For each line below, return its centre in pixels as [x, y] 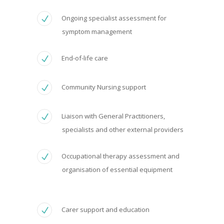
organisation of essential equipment [117, 169]
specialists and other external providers [123, 129]
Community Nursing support [104, 87]
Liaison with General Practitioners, [113, 116]
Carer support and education [105, 209]
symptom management [97, 31]
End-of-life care [85, 58]
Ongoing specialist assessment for [114, 18]
